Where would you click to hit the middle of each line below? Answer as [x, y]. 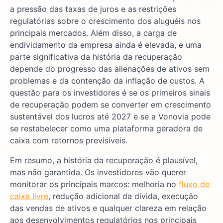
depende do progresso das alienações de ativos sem [110, 69]
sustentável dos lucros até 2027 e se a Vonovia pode [110, 117]
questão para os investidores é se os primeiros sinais [110, 93]
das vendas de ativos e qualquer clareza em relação [108, 208]
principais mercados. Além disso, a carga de [93, 33]
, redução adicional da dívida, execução [123, 196]
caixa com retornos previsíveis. [69, 141]
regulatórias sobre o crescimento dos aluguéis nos [105, 21]
